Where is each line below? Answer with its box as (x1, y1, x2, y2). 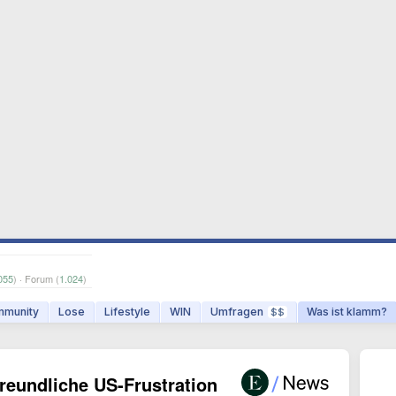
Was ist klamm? (307, 305, 387, 318)
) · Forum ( (13, 271, 59, 286)
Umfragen (210, 305, 263, 318)
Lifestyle (104, 305, 150, 318)
